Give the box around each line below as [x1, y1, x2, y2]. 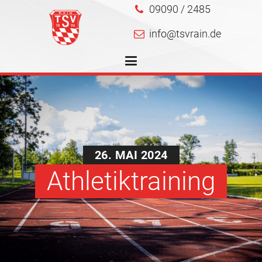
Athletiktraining [47, 166, 215, 196]
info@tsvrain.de [149, 27, 221, 40]
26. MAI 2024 [94, 148, 168, 162]
